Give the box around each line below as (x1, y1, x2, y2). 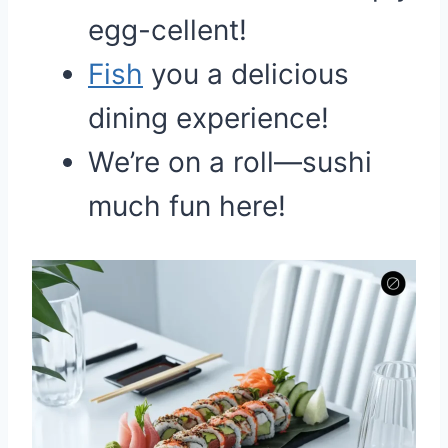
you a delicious (143, 57, 349, 91)
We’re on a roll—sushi (88, 145, 372, 179)
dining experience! (88, 101, 329, 135)
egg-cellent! (88, 13, 247, 47)
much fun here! (88, 189, 286, 223)
